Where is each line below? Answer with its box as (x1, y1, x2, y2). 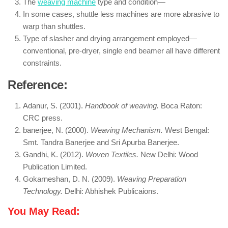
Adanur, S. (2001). (23, 101, 85, 110)
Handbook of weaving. (85, 101, 159, 110)
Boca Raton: (159, 101, 202, 110)
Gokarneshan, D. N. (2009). (23, 175, 117, 183)
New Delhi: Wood (138, 150, 198, 159)
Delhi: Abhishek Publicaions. (63, 187, 158, 195)
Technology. (23, 187, 63, 195)
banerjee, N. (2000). (23, 126, 91, 134)
